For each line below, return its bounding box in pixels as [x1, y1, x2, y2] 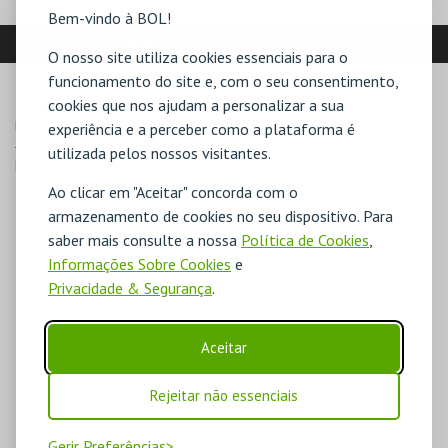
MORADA [15, 94, 78, 115]
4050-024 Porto [15, 137, 112, 156]
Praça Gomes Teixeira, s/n [15, 117, 171, 136]
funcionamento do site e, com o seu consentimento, [48, 70, 398, 91]
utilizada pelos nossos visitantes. [48, 142, 271, 163]
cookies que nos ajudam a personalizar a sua [48, 94, 344, 115]
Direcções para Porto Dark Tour [15, 157, 204, 176]
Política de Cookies [241, 229, 369, 250]
